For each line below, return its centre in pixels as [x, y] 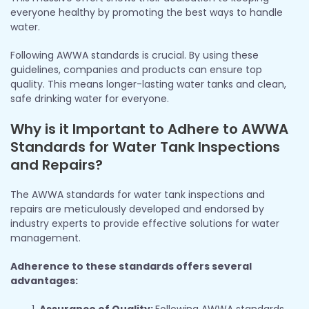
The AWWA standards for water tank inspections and [138, 194]
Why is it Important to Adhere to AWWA [149, 129]
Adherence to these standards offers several [131, 266]
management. [46, 238]
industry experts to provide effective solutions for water [145, 223]
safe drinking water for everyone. [90, 98]
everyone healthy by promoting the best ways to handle [147, 12]
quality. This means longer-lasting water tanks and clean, [148, 84]
